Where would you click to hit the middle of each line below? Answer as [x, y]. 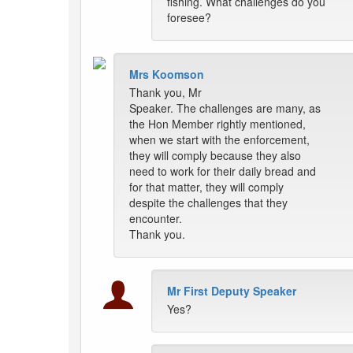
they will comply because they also [215, 156]
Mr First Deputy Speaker [232, 291]
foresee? [189, 18]
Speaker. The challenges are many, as [225, 108]
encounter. [156, 219]
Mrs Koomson [167, 74]
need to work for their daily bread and [223, 171]
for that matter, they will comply [206, 187]
